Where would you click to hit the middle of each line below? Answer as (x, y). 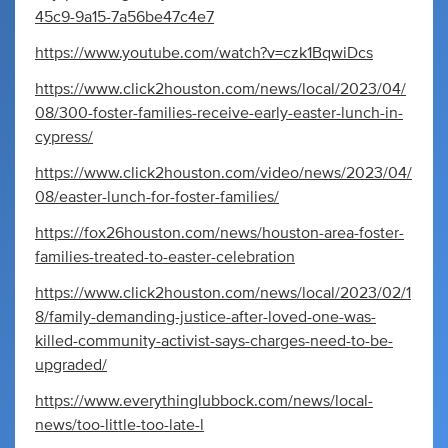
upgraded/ (71, 364)
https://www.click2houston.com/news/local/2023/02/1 (223, 292)
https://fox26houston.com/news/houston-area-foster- (219, 232)
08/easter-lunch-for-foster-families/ (157, 196)
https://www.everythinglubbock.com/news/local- (204, 400)
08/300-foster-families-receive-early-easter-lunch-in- (219, 112)
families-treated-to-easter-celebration (165, 256)
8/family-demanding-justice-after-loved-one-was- (205, 316)
